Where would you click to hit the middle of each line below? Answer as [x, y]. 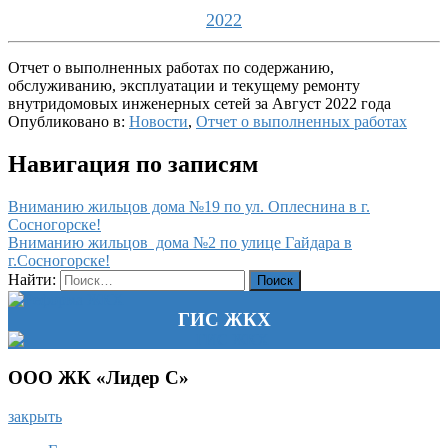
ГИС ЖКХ [224, 319]
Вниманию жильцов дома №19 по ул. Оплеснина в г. [189, 206]
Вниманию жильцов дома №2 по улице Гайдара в [180, 242]
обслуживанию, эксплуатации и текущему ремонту [184, 85]
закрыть [35, 416]
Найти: [32, 279]
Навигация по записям [133, 163]
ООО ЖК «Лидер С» [98, 378]
